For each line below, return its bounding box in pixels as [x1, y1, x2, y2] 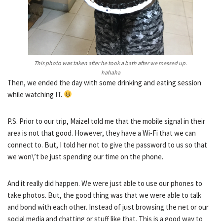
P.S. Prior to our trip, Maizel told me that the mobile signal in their [7, 116, 205, 126]
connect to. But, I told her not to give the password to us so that [7, 140, 207, 149]
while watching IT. [7, 89, 64, 99]
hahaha [101, 68, 120, 76]
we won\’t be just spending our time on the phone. [7, 151, 163, 161]
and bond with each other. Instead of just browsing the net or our [7, 202, 209, 212]
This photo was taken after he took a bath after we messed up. [34, 59, 187, 67]
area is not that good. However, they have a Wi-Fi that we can [7, 128, 196, 138]
